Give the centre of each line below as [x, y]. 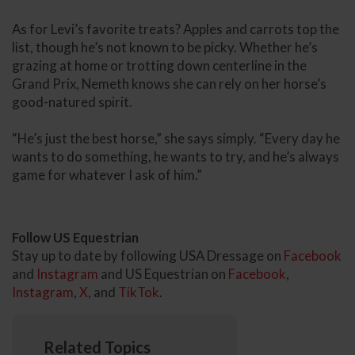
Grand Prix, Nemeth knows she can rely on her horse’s [169, 83]
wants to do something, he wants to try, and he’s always [176, 156]
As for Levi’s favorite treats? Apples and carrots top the [176, 29]
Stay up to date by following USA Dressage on [148, 256]
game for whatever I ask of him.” [108, 174]
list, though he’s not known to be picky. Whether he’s [165, 47]
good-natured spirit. [72, 101]
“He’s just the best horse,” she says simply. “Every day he [176, 138]
